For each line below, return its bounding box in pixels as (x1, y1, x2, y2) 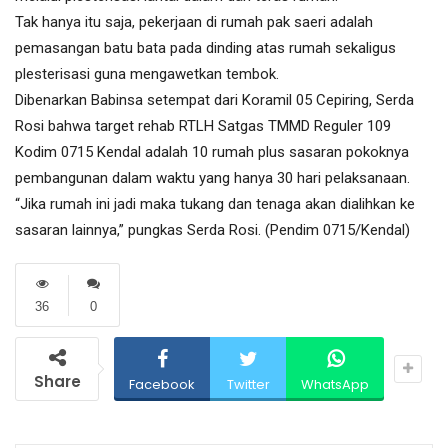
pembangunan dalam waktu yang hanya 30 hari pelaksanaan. (15, 169, 410, 188)
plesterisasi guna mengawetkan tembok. (15, 65, 279, 84)
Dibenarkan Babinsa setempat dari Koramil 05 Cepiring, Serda (15, 91, 414, 110)
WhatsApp (301, 375, 369, 395)
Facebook (129, 375, 195, 395)
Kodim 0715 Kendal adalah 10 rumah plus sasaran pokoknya (15, 143, 409, 162)
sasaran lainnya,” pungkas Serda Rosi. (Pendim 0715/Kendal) (15, 221, 410, 240)
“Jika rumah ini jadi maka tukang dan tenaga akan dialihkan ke (15, 195, 415, 214)
